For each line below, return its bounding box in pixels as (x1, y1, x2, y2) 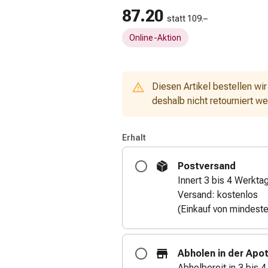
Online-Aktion (129, 33, 181, 42)
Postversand (178, 160, 236, 172)
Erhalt (122, 133, 146, 142)
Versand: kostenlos (178, 189, 258, 200)
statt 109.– (167, 14, 208, 23)
